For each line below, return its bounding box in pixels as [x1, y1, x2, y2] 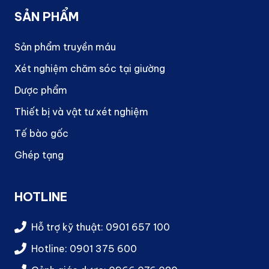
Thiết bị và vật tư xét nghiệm [14, 105, 148, 118]
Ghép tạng [14, 148, 64, 161]
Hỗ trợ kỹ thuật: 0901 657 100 [31, 220, 170, 233]
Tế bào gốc [14, 127, 68, 139]
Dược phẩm [14, 83, 67, 96]
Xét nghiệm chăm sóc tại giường [14, 62, 165, 74]
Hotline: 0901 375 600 [31, 242, 137, 255]
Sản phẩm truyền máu [14, 40, 116, 53]
